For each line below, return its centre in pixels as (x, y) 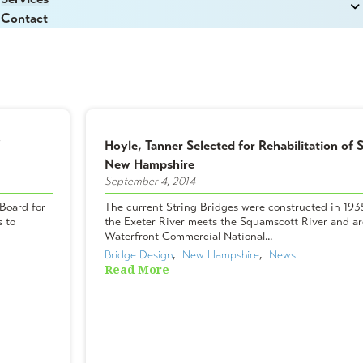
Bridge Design (139, 254)
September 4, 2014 (150, 181)
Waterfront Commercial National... (188, 236)
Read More (137, 269)
